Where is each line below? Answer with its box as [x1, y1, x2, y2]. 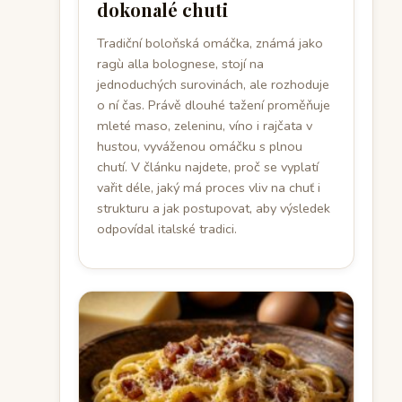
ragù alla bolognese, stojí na [97, 55, 264, 73]
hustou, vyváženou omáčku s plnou [97, 137, 302, 155]
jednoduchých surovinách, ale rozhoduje [97, 75, 329, 93]
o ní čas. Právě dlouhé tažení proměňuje [97, 96, 330, 114]
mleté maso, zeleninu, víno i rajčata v [97, 117, 312, 135]
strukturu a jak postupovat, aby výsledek [97, 199, 330, 217]
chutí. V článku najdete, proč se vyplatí [97, 158, 319, 176]
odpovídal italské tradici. [97, 220, 237, 238]
